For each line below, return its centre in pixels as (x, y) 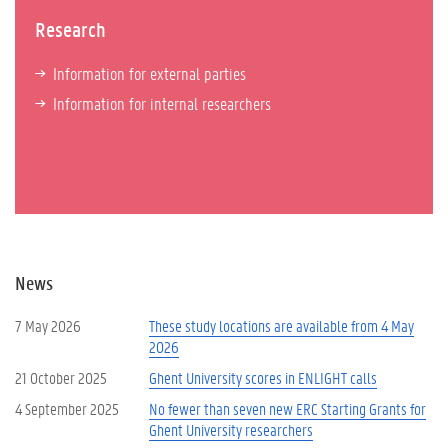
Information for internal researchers (162, 102)
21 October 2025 (61, 377)
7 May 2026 (48, 325)
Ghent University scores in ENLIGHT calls (263, 377)
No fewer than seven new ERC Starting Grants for (287, 408)
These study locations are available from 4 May (281, 325)
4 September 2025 (67, 408)
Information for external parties (149, 72)
